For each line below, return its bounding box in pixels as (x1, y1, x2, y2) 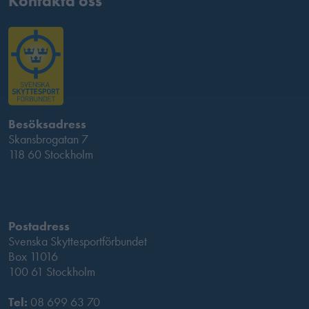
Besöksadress (8, 116, 86, 132)
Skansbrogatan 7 (8, 131, 88, 148)
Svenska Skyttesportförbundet (8, 233, 147, 250)
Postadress (8, 218, 70, 235)
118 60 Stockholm (8, 146, 93, 163)
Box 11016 (8, 248, 58, 265)
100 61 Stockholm (8, 263, 95, 280)
